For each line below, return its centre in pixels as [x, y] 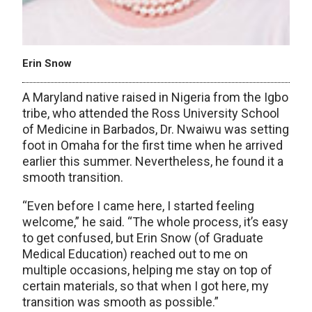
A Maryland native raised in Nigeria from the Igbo [155, 97]
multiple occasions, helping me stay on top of [147, 270]
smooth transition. [73, 177]
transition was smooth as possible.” [120, 302]
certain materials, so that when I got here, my [146, 286]
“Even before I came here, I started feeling [138, 205]
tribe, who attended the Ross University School [151, 113]
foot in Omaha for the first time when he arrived [153, 145]
